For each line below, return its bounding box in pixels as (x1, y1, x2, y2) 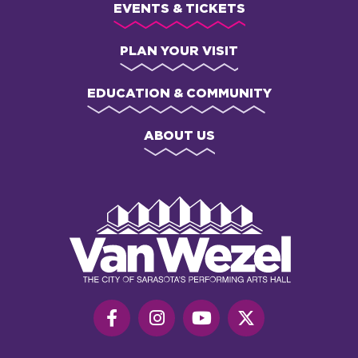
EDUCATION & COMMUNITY (86, 83, 272, 101)
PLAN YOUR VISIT (120, 41, 238, 59)
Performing (66, 229, 137, 246)
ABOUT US (143, 125, 215, 144)
